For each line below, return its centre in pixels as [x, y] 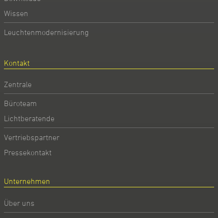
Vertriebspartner [32, 137]
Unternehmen [27, 181]
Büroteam [20, 103]
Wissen [16, 13]
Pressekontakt [28, 152]
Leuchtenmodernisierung [46, 32]
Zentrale [18, 84]
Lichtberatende [29, 118]
